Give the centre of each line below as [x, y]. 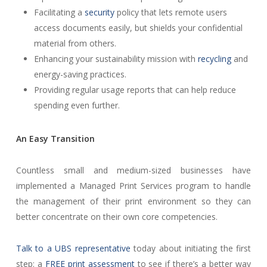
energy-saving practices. [80, 74]
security [99, 12]
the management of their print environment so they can [133, 201]
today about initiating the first [191, 248]
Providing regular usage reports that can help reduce [135, 90]
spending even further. [77, 105]
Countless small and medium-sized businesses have [133, 170]
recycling [214, 59]
